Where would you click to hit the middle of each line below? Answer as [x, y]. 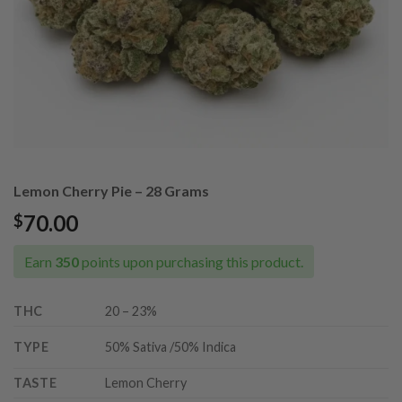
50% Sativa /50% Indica [171, 347]
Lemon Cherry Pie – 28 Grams [111, 191]
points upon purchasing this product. [191, 262]
